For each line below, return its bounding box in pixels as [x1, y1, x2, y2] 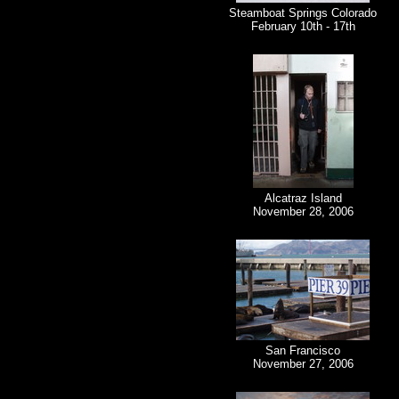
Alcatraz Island [264, 191, 342, 206]
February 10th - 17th [250, 20, 355, 34]
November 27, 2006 [252, 357, 354, 371]
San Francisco [265, 344, 340, 358]
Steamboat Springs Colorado [229, 6, 377, 20]
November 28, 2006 [252, 205, 354, 219]
